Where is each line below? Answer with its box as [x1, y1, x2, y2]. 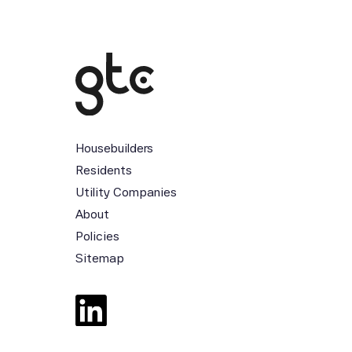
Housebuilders [75, 141, 153, 156]
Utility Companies [75, 185, 177, 200]
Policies [75, 229, 119, 244]
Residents [75, 163, 132, 178]
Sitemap [75, 251, 124, 266]
